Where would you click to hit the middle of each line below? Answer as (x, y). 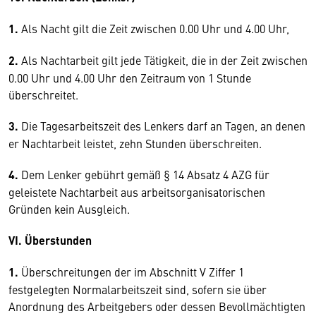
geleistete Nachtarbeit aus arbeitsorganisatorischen (137, 192)
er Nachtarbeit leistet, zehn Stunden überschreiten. (135, 143)
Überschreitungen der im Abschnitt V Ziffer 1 (133, 272)
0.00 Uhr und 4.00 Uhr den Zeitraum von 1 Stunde (130, 78)
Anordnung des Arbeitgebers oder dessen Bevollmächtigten (157, 306)
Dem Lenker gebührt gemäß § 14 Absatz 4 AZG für (145, 174)
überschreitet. (43, 95)
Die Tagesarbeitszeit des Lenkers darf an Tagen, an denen (163, 126)
